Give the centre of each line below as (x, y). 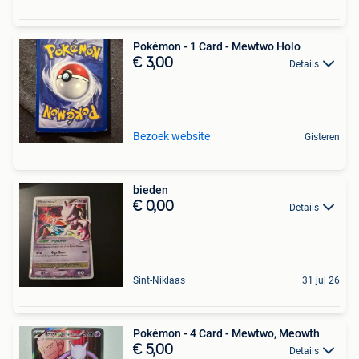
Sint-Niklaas (159, 280)
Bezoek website (171, 136)
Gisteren (322, 137)
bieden (151, 190)
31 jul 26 (321, 280)
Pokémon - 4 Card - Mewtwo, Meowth (226, 333)
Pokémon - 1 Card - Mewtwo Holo (217, 46)
